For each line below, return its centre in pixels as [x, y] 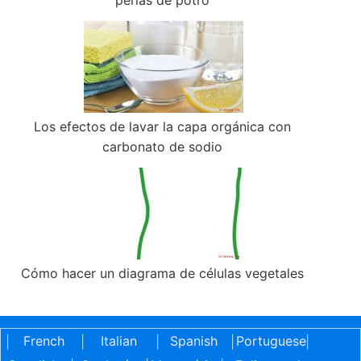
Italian [118, 341]
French [44, 341]
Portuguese [271, 341]
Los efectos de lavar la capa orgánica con [163, 127]
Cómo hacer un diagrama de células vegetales [163, 274]
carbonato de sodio [163, 147]
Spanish [193, 341]
